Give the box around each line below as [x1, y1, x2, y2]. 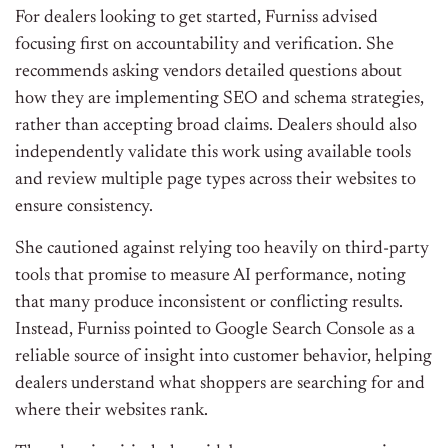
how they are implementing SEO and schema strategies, [15, 90, 424, 109]
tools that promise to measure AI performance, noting [15, 267, 406, 286]
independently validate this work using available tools [15, 144, 411, 163]
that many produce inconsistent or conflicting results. [15, 294, 403, 313]
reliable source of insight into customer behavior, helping [15, 348, 432, 367]
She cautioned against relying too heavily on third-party [15, 240, 429, 259]
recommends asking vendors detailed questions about [15, 63, 402, 82]
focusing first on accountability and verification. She [15, 36, 394, 55]
